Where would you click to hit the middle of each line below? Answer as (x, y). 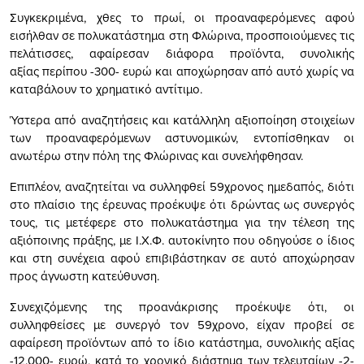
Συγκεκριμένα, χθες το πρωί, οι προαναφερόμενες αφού (182, 18)
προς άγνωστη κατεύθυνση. (84, 276)
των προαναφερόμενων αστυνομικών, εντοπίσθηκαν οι (182, 138)
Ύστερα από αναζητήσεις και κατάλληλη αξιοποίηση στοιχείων (182, 120)
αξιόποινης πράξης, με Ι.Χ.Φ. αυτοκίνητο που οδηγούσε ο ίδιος (182, 240)
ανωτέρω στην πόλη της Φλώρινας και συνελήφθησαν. (156, 156)
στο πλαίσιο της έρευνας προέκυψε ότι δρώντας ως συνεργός (182, 205)
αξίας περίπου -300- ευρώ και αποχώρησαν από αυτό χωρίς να (182, 71)
